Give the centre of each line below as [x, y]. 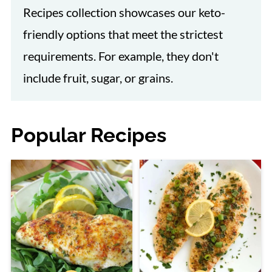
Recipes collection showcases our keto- [124, 12]
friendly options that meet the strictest [123, 34]
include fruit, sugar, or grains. [98, 78]
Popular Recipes [88, 135]
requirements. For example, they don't [121, 56]
